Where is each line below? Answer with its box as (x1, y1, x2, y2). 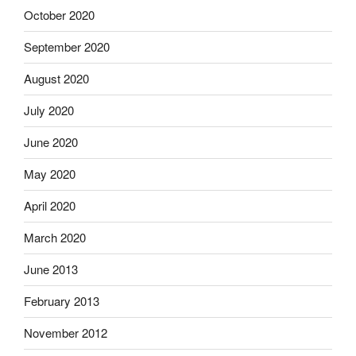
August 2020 (24, 70, 89, 87)
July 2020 (24, 102, 74, 119)
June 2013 (24, 261, 78, 278)
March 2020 (24, 229, 86, 246)
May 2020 (24, 165, 75, 183)
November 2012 (24, 324, 107, 342)
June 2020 (24, 133, 78, 151)
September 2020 (24, 38, 110, 56)
